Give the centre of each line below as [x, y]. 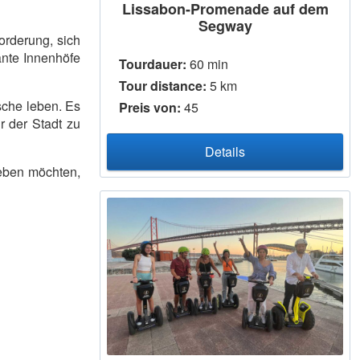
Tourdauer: [153, 63]
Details [225, 151]
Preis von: [150, 107]
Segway [225, 25]
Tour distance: [163, 85]
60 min [207, 63]
